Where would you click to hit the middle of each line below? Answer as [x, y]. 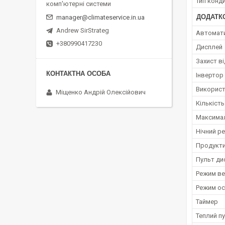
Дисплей [209, 47]
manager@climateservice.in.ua [100, 18]
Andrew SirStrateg [83, 31]
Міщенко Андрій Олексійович [101, 92]
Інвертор [210, 75]
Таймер [207, 202]
